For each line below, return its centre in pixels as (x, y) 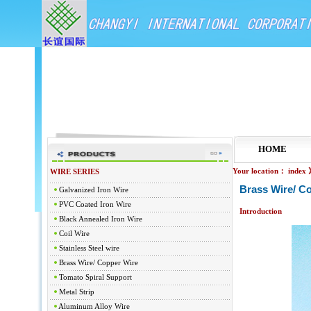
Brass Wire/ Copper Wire (98, 263)
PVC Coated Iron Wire (95, 204)
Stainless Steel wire (89, 248)
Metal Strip (76, 292)
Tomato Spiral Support (95, 277)
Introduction (261, 211)
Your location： (259, 171)
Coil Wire (74, 234)
